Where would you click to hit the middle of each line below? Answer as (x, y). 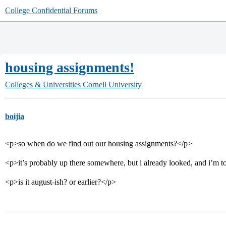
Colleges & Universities (43, 84)
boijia (15, 116)
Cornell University (112, 84)
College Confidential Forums (51, 10)
